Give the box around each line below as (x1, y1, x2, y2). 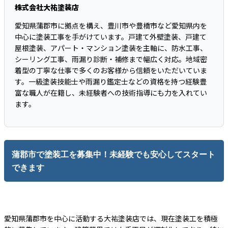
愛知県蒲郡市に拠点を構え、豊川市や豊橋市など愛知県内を (15, 20, 207, 31)
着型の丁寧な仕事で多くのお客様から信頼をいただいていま (15, 65, 207, 76)
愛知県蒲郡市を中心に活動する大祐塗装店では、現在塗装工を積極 (4, 213, 218, 224)
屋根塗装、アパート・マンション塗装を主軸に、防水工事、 (15, 43, 207, 53)
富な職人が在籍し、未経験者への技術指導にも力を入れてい (15, 88, 207, 98)
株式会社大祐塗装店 (15, 2, 79, 13)
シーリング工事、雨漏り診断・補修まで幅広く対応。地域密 (15, 54, 207, 65)
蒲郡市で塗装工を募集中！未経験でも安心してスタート (12, 149, 215, 160)
